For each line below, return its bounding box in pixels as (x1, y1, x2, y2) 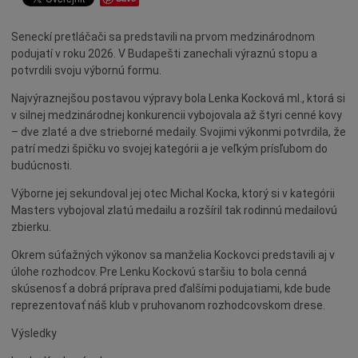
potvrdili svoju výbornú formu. (11, 64, 161, 77)
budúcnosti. (11, 159, 72, 172)
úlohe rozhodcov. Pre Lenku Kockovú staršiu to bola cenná (11, 265, 307, 278)
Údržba (26, 33, 66, 46)
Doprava (26, 58, 71, 71)
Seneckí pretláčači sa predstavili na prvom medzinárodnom (11, 30, 315, 43)
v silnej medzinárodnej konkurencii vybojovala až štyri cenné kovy (11, 109, 342, 121)
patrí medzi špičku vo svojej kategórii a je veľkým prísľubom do (11, 142, 328, 155)
